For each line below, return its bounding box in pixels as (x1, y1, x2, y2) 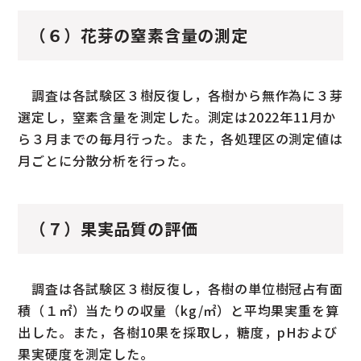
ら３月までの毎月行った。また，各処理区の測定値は (18, 128, 343, 148)
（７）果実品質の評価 (30, 216, 198, 240)
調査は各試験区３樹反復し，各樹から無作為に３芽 (18, 85, 343, 105)
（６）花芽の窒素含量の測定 (30, 23, 248, 47)
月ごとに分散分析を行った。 (18, 150, 194, 170)
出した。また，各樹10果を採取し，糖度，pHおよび (18, 322, 338, 342)
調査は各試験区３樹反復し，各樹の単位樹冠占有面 (18, 278, 343, 298)
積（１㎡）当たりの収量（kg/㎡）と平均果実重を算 (18, 300, 339, 320)
